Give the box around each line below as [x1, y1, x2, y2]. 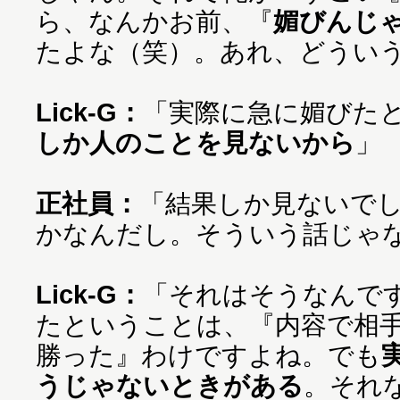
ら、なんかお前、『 [36, 6, 273, 36]
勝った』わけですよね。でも [36, 340, 381, 370]
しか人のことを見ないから [36, 128, 355, 157]
